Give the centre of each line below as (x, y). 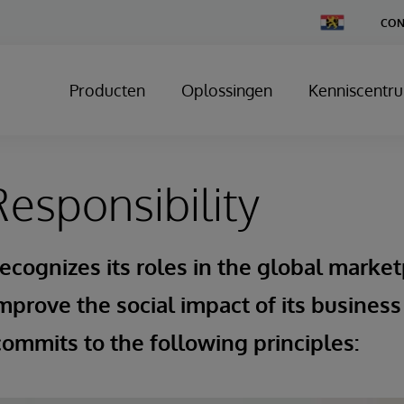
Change (339, 20)
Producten (107, 90)
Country (340, 34)
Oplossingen (227, 90)
